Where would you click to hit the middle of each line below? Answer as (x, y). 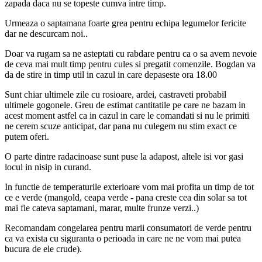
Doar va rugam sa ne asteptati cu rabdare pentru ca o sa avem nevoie (131, 53)
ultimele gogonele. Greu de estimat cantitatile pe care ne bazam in (125, 105)
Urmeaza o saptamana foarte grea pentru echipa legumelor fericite (125, 23)
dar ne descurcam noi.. (46, 33)
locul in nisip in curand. (48, 167)
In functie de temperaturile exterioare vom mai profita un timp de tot (129, 187)
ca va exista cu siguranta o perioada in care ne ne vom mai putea (123, 238)
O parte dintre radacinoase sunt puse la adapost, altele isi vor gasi (124, 156)
